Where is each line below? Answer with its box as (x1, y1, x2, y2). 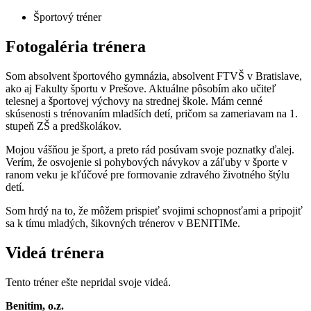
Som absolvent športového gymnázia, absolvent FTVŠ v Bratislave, (6, 70, 302, 83)
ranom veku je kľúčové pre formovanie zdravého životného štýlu (6, 169, 289, 181)
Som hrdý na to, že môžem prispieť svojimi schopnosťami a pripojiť (6, 205, 303, 217)
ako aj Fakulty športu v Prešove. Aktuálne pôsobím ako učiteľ (6, 83, 276, 95)
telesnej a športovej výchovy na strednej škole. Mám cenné (6, 95, 262, 108)
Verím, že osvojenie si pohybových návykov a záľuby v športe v (6, 156, 287, 169)
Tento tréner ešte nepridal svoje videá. (6, 276, 171, 288)
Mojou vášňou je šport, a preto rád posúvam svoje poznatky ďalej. (6, 144, 294, 156)
